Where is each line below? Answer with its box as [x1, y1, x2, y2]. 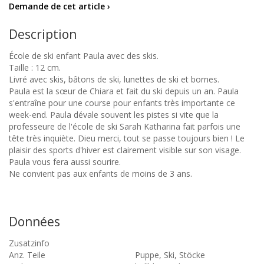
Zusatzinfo [9, 237, 49, 249]
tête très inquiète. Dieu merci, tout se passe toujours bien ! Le [9, 133, 245, 144]
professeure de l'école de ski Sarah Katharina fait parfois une [9, 121, 240, 133]
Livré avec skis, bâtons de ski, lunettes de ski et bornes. [9, 74, 219, 85]
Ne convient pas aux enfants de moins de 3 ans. [9, 168, 192, 180]
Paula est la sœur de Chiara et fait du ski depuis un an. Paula [9, 85, 239, 97]
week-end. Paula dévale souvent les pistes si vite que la [9, 109, 219, 121]
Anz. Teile [9, 249, 45, 261]
